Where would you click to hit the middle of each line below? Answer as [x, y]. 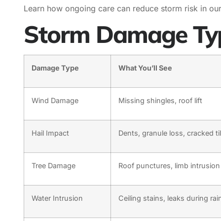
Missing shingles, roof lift [160, 101]
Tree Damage [54, 166]
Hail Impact [50, 133]
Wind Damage [55, 101]
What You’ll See [145, 68]
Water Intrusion [57, 198]
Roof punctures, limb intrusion [169, 166]
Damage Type [55, 68]
